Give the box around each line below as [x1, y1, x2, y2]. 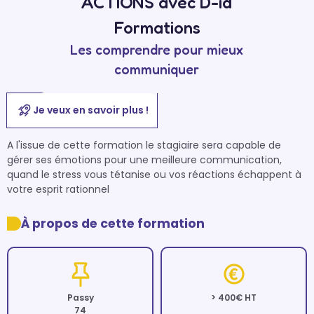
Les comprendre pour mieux [70, 41, 244, 58]
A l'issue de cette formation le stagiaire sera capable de [7, 138, 281, 152]
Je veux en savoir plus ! [32, 103, 149, 117]
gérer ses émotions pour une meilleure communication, [7, 153, 282, 167]
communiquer [114, 61, 200, 78]
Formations [113, 17, 200, 38]
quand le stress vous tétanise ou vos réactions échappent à [7, 168, 301, 182]
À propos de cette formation [21, 215, 205, 232]
